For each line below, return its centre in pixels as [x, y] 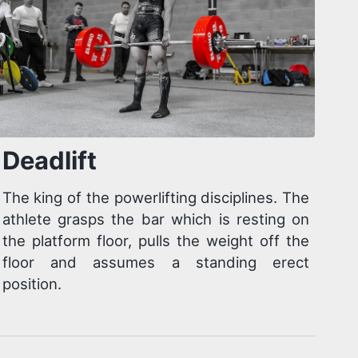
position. [32, 284]
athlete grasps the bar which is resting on [156, 219]
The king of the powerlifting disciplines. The [156, 198]
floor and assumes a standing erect [156, 263]
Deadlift [49, 160]
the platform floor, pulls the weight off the [156, 241]
